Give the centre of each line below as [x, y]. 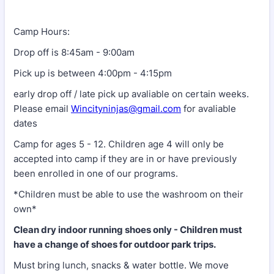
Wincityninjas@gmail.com [126, 108]
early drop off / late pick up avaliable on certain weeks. [131, 94]
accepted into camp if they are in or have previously [125, 158]
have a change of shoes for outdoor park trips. [116, 244]
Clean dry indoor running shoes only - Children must [128, 229]
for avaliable [209, 108]
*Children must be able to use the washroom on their [128, 194]
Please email [42, 108]
